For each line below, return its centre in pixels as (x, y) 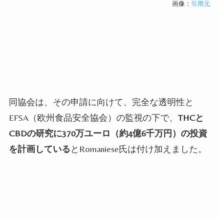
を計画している (39, 149)
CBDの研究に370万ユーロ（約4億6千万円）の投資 (108, 133)
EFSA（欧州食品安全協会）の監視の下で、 (93, 118)
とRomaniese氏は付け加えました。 (138, 149)
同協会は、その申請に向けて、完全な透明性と (101, 102)
